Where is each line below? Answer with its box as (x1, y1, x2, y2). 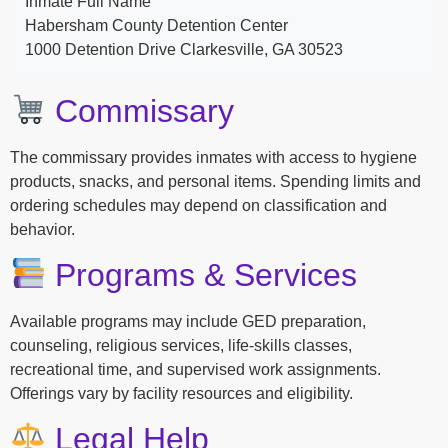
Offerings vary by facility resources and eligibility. (10, 384, 353, 402)
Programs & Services (46, 256, 358, 293)
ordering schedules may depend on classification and (10, 196, 387, 214)
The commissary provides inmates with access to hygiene (10, 148, 417, 166)
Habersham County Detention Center (25, 16, 288, 34)
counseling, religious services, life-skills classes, (10, 336, 352, 354)
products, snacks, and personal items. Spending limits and (10, 172, 421, 190)
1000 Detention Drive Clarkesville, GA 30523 (25, 40, 343, 58)
